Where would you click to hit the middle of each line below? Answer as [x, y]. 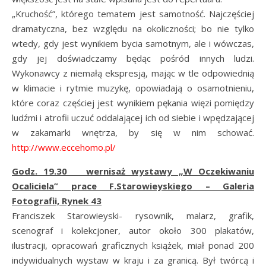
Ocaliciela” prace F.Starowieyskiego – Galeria [133, 186]
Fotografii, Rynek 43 [57, 201]
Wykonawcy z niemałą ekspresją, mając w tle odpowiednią [133, 73]
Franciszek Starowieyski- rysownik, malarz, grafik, [133, 216]
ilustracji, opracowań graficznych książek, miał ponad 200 [133, 245]
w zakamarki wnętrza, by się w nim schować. [133, 132]
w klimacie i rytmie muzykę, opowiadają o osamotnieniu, [133, 88]
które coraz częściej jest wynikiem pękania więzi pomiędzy [133, 103]
